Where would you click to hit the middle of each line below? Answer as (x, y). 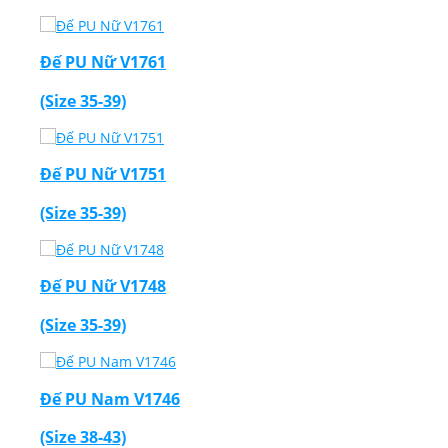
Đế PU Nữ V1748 (103, 286)
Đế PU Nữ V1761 (103, 62)
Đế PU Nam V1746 (110, 398)
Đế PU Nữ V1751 (103, 174)
